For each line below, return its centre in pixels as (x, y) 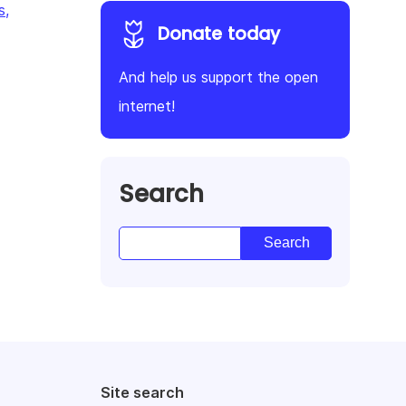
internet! (147, 106)
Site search (142, 392)
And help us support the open (218, 77)
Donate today (219, 34)
